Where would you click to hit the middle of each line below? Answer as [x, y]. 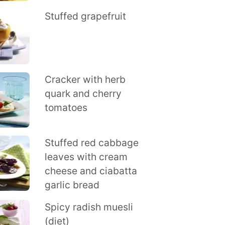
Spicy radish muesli [89, 207]
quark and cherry [83, 93]
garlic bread [72, 185]
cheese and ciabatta [91, 171]
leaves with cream [86, 157]
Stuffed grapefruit [85, 16]
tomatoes [66, 107]
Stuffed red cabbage [91, 143]
